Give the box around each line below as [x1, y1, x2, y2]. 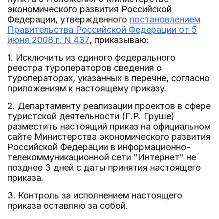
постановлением [130, 14, 200, 24]
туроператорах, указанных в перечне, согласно [7, 73, 210, 83]
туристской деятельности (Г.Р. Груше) [7, 111, 175, 121]
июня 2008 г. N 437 [7, 35, 89, 45]
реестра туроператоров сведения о [7, 63, 162, 73]
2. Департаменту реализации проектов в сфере [7, 101, 211, 111]
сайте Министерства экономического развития [7, 131, 211, 142]
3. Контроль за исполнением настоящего [7, 190, 182, 200]
